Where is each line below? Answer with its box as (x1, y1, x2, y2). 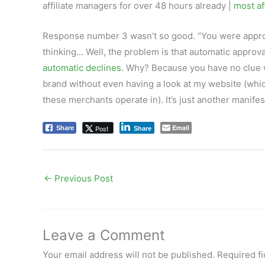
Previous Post (52, 173, 113, 185)
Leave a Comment (43, 227, 165, 244)
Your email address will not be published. (43, 249, 215, 261)
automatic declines (43, 62, 121, 73)
